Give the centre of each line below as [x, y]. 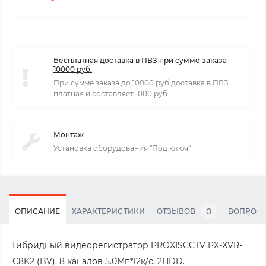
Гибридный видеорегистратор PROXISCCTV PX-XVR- [127, 245]
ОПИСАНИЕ [38, 211]
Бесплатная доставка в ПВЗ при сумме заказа [140, 60]
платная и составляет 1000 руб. [111, 94]
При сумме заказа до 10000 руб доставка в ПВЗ [141, 83]
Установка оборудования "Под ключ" [122, 148]
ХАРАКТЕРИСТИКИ [108, 211]
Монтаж [69, 134]
